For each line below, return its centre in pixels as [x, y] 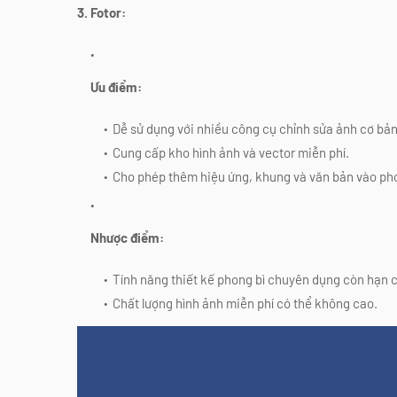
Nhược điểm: [127, 237]
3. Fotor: [101, 12]
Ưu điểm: [116, 86]
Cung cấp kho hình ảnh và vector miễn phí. [231, 152]
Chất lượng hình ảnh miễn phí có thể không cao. [245, 303]
